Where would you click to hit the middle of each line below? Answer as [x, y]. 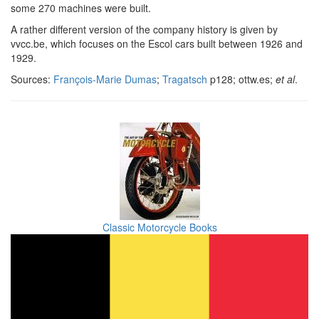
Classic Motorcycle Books [159, 227]
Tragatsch [185, 79]
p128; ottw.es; [241, 79]
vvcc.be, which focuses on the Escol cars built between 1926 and [157, 43]
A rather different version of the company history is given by [144, 29]
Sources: [32, 79]
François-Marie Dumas [105, 79]
